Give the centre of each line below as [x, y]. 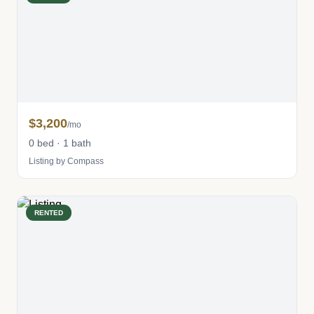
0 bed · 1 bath [60, 143]
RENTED [49, 213]
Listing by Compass [66, 161]
